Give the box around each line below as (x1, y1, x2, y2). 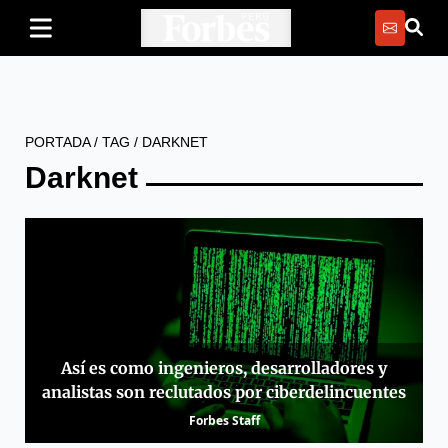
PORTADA (25, 134, 90, 150)
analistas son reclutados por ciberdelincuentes (42, 381, 406, 402)
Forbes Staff (188, 411, 260, 429)
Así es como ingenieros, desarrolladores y (61, 357, 387, 378)
